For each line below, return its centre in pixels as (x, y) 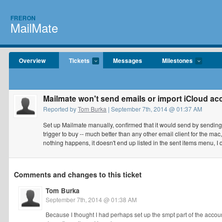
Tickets (79, 60)
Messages (128, 60)
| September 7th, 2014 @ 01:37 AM (154, 109)
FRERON (23, 18)
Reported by (60, 109)
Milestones (177, 60)
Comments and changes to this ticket (78, 174)
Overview (32, 60)
